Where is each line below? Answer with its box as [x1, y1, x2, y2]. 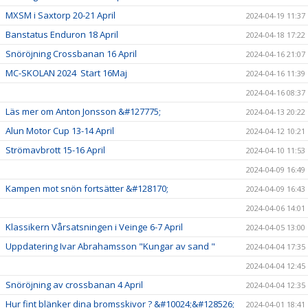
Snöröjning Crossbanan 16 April [5, 47, 137, 60]
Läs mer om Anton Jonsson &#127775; [5, 104, 161, 118]
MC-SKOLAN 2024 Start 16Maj [5, 66, 127, 79]
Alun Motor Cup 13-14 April [5, 124, 114, 137]
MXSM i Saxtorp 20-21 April [5, 8, 115, 21]
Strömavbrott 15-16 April [5, 143, 105, 156]
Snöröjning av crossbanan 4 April [5, 278, 143, 291]
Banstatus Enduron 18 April [5, 27, 118, 41]
